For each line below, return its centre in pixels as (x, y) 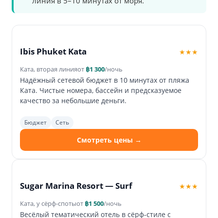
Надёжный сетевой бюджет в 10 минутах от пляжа (105, 80)
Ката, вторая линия (49, 69)
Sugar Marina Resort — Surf (76, 186)
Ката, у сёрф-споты (48, 204)
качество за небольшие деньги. (73, 101)
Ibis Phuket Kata (53, 52)
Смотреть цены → (109, 140)
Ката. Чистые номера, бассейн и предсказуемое (101, 91)
